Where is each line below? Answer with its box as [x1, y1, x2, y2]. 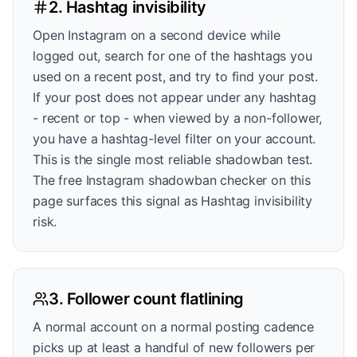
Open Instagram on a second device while [33, 27, 280, 43]
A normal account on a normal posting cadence [33, 319, 314, 335]
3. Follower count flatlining [49, 289, 244, 308]
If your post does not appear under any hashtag [33, 89, 316, 105]
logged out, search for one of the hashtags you [33, 48, 312, 64]
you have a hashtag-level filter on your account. [33, 131, 316, 147]
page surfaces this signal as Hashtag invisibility [33, 193, 313, 209]
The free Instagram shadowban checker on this [33, 172, 311, 188]
